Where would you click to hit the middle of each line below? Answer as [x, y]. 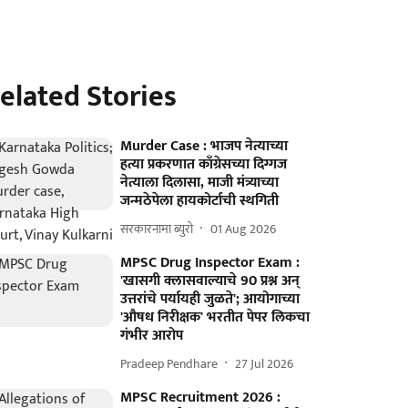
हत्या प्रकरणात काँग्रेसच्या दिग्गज [204, 164]
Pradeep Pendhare [169, 363]
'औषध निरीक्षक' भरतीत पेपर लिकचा [215, 317]
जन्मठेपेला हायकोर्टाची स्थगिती [200, 201]
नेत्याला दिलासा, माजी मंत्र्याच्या [200, 183]
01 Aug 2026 [244, 229]
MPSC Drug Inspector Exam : [210, 263]
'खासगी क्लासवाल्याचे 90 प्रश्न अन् [210, 281]
